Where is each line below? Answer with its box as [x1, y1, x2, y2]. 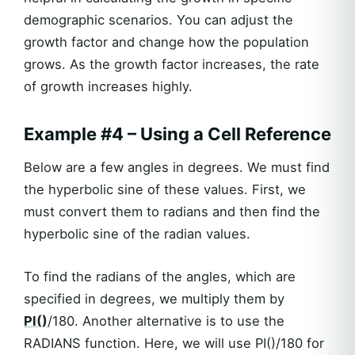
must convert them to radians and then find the [24, 204, 320, 220]
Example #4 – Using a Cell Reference [24, 124, 331, 145]
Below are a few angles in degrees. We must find [24, 159, 330, 176]
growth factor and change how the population [24, 34, 309, 51]
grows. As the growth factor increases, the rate [24, 56, 319, 73]
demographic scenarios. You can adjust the [24, 12, 293, 29]
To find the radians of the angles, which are [24, 269, 296, 285]
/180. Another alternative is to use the [48, 313, 284, 330]
